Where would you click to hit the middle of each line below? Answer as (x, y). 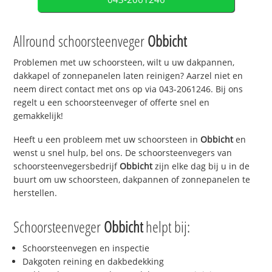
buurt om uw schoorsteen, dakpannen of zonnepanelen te (132, 180)
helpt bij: (167, 226)
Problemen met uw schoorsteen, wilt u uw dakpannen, (124, 63)
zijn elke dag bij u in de (201, 166)
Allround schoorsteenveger (81, 41)
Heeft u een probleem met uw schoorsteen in (107, 140)
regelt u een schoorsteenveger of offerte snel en (112, 103)
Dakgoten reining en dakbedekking (93, 261)
